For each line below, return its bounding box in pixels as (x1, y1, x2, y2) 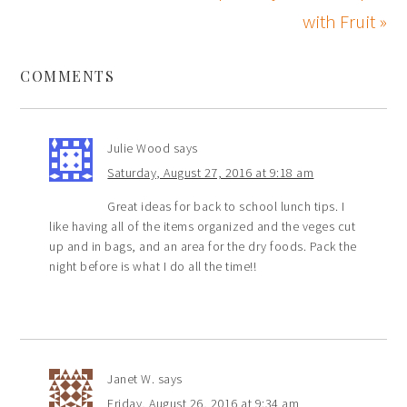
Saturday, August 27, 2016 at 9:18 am (107, 164, 314, 182)
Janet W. (107, 371, 155, 388)
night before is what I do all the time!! (49, 258, 257, 275)
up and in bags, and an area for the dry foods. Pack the (49, 238, 357, 255)
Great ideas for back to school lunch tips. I (107, 198, 345, 215)
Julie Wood (107, 140, 171, 157)
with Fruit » (302, 9, 387, 35)
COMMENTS (20, 66, 115, 86)
